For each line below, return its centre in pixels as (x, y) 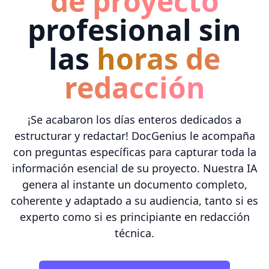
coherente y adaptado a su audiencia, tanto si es (134, 200)
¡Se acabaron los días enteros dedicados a (134, 119)
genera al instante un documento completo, (134, 184)
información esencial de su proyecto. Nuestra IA (134, 168)
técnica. (134, 233)
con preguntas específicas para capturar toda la (134, 152)
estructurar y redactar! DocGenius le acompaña (134, 135)
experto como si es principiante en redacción (134, 216)
